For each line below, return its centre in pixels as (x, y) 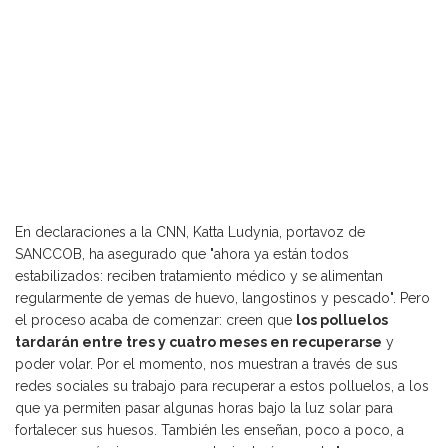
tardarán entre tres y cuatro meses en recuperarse (198, 342)
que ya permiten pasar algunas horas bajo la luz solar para (204, 408)
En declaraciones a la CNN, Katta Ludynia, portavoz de (190, 232)
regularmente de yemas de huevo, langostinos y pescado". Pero (222, 298)
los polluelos (342, 320)
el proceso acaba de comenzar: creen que (155, 320)
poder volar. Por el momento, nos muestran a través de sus (206, 364)
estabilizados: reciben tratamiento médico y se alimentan (199, 276)
